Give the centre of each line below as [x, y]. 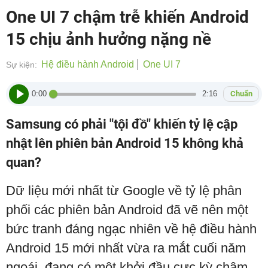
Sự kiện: [22, 65]
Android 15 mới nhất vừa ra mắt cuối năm [126, 248]
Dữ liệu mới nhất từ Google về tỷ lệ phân [124, 191]
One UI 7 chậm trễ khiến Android [127, 17]
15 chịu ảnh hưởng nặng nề [109, 39]
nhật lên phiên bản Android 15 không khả [125, 143]
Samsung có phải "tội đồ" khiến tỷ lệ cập [122, 124]
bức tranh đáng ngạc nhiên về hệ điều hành [131, 229]
